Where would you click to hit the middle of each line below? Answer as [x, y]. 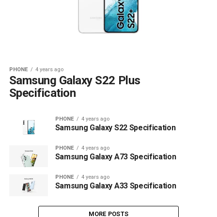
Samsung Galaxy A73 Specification [116, 156]
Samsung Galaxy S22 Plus [75, 80]
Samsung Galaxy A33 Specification [116, 186]
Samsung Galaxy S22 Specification [115, 127]
